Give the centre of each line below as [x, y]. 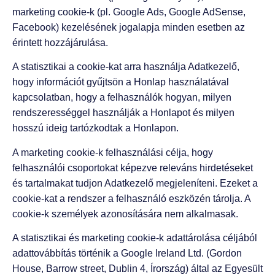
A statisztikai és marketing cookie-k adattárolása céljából [135, 238]
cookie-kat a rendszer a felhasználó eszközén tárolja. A [131, 198]
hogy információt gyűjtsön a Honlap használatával [121, 82]
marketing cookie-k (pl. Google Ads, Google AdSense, [129, 12]
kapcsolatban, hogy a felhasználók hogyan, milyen [122, 98]
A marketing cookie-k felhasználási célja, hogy [113, 152]
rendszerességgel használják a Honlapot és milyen [123, 113]
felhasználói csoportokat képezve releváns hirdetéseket [133, 168]
